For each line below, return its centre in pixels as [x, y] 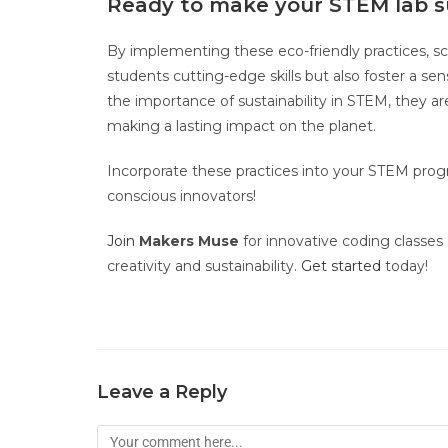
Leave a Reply [162, 392]
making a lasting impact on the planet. [243, 126]
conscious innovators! [183, 196]
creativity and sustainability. [204, 266]
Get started [341, 266]
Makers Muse [189, 241]
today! [406, 266]
